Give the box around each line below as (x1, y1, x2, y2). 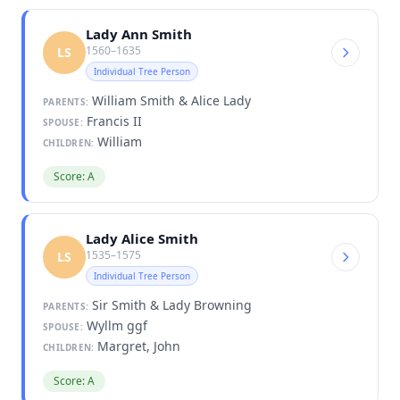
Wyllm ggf (82, 316, 147, 334)
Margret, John (94, 337, 181, 354)
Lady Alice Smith (86, 229, 198, 247)
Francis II (82, 112, 142, 129)
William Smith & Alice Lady (88, 91, 251, 109)
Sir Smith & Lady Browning (88, 296, 252, 313)
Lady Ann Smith (86, 24, 192, 43)
